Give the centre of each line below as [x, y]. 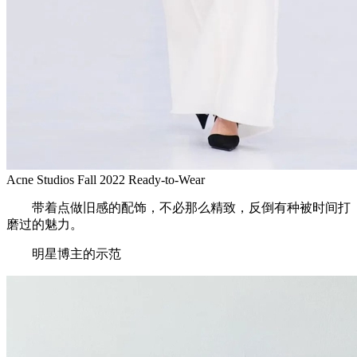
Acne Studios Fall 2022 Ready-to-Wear [106, 179]
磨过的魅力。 [45, 224]
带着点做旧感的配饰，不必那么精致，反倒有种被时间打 [178, 207]
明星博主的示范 [64, 253]
